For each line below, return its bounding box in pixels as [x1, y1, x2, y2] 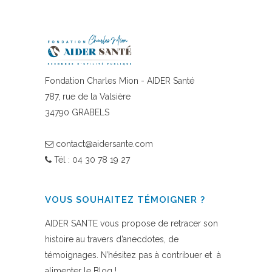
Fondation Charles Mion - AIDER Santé [45, 76, 194, 86]
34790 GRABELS [45, 107, 109, 118]
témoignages [45, 250, 97, 260]
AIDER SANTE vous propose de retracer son [45, 219, 218, 229]
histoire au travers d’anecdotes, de [45, 234, 178, 245]
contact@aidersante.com [56, 139, 153, 149]
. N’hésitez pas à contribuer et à [97, 250, 221, 260]
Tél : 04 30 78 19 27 [52, 155, 130, 165]
